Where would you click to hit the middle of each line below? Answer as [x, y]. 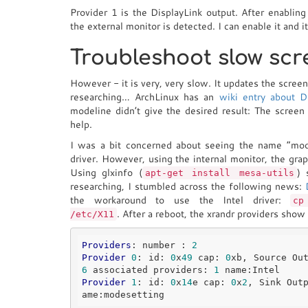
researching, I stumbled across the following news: [188, 186]
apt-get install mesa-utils [219, 173]
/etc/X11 [92, 214]
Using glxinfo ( [106, 173]
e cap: [212, 282]
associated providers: [151, 270]
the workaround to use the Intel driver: [180, 200]
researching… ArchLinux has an [145, 97]
